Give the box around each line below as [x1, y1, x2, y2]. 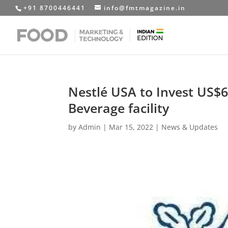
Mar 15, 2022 [109, 122, 154, 132]
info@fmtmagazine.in [104, 4, 186, 12]
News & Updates [161, 122, 218, 132]
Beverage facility [68, 99, 169, 117]
